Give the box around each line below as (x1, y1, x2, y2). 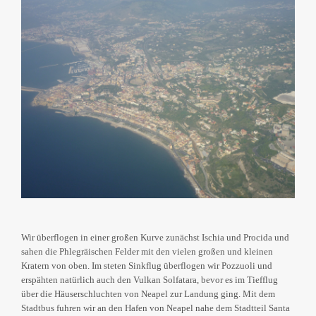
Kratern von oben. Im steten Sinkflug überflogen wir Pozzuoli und (21, 260, 272, 272)
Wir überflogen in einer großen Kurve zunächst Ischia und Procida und (21, 232, 289, 243)
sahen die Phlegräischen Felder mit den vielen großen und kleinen (21, 246, 273, 257)
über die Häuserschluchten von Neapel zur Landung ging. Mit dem (21, 288, 275, 300)
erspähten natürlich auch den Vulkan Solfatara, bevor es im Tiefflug (21, 274, 278, 286)
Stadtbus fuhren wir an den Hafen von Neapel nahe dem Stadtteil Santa (21, 303, 290, 314)
